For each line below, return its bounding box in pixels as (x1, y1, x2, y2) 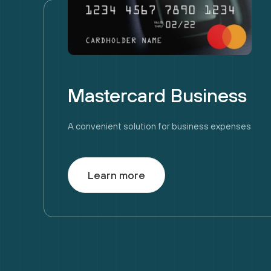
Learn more (88, 169, 145, 181)
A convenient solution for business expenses (68, 121, 251, 131)
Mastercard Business (68, 84, 247, 106)
